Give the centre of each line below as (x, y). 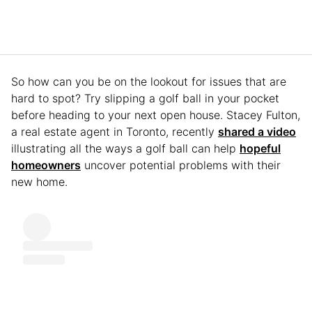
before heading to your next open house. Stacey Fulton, (156, 115)
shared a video (257, 131)
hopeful (260, 148)
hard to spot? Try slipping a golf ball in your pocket (145, 98)
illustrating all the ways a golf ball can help (125, 148)
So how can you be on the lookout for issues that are (149, 81)
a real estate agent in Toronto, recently (115, 131)
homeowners (46, 165)
